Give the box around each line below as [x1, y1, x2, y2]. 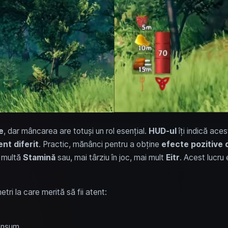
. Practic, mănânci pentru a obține [38, 139, 161, 149]
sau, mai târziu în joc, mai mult [55, 152, 166, 162]
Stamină [22, 152, 55, 162]
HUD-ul [148, 126, 177, 136]
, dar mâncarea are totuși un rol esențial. [3, 126, 149, 136]
